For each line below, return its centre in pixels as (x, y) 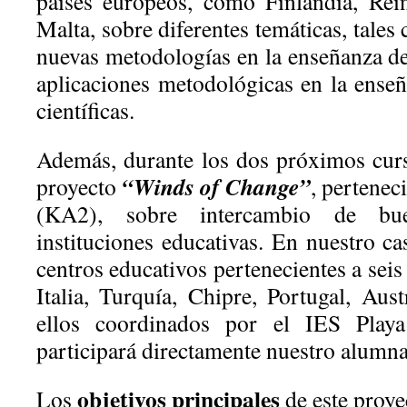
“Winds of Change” (217, 186)
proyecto (79, 186)
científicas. (85, 110)
